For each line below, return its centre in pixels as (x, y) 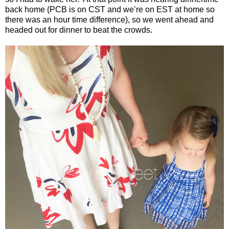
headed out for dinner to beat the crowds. (79, 30)
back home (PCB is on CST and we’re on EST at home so (110, 9)
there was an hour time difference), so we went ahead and (109, 19)
